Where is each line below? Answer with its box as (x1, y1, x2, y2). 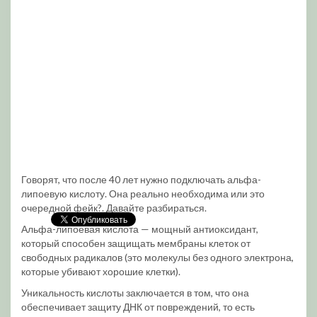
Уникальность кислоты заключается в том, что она (21, 287, 249, 299)
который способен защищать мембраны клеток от (21, 237, 250, 249)
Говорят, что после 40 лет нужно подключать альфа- (21, 173, 261, 185)
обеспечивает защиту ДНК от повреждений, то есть (21, 301, 255, 313)
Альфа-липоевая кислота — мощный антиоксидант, (21, 223, 258, 235)
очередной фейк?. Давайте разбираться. (21, 202, 207, 214)
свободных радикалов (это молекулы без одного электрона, (21, 251, 294, 263)
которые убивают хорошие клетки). (21, 265, 180, 277)
